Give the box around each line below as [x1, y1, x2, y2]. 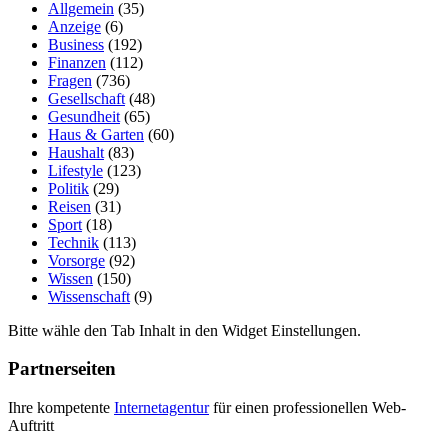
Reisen [48, 197, 91, 215]
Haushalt [48, 143, 104, 161]
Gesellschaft [48, 89, 125, 107]
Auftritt [8, 417, 54, 435]
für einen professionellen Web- [209, 399, 406, 417]
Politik [48, 179, 89, 197]
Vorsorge [48, 251, 105, 269]
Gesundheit [48, 107, 120, 125]
